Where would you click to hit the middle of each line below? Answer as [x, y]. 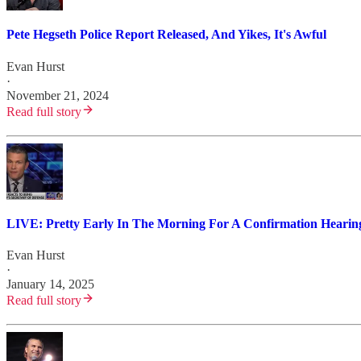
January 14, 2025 [50, 284]
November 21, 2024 [58, 95]
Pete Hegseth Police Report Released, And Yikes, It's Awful [166, 35]
